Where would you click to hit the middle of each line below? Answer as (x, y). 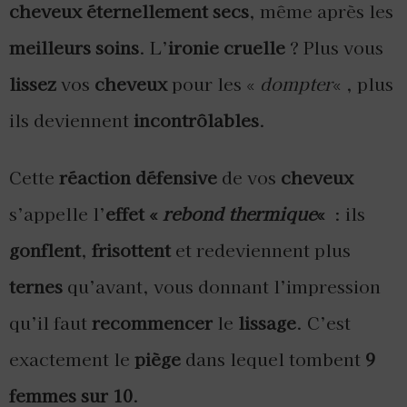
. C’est (323, 322)
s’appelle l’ (57, 213)
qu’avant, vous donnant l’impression (222, 286)
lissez (33, 83)
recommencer (152, 322)
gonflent (45, 249)
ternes (36, 286)
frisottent (131, 249)
